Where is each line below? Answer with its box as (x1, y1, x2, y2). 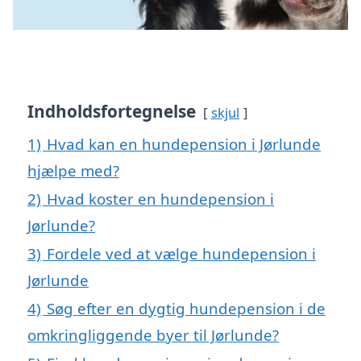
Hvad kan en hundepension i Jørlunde (47, 134, 321, 155)
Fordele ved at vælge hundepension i (47, 243, 316, 264)
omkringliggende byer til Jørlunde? (27, 325, 279, 346)
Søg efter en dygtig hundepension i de (47, 298, 326, 319)
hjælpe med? (27, 160, 119, 181)
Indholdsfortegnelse (27, 100, 196, 123)
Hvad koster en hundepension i (47, 189, 274, 210)
